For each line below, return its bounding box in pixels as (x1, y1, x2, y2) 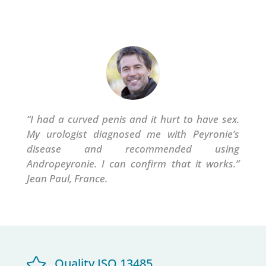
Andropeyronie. (26, 157, 102, 171)
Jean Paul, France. (26, 172, 107, 186)
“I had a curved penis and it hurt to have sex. (26, 112, 240, 126)
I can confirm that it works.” (102, 157, 240, 171)
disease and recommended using (26, 142, 240, 156)
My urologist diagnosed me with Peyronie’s (26, 127, 240, 141)
